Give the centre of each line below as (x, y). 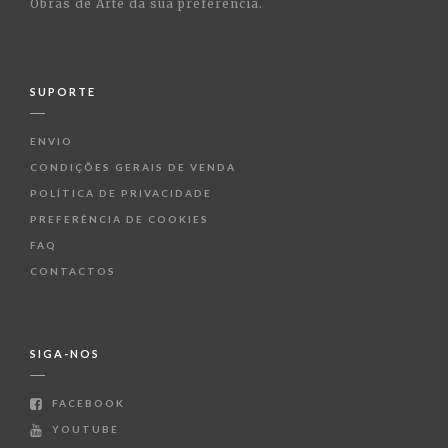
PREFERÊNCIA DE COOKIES (119, 219)
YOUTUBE (83, 429)
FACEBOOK (86, 403)
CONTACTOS (73, 271)
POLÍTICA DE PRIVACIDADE (121, 193)
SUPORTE (63, 92)
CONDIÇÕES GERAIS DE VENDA (133, 167)
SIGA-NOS (65, 354)
